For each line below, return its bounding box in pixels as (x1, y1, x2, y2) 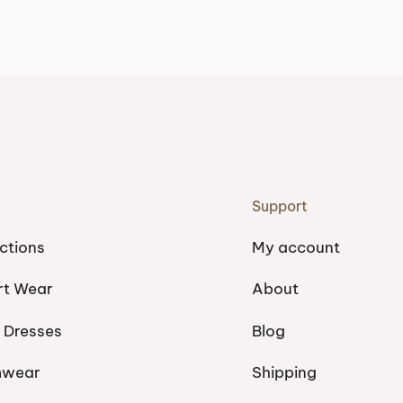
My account (251, 237, 340, 257)
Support (251, 197, 308, 215)
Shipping (251, 363, 317, 382)
